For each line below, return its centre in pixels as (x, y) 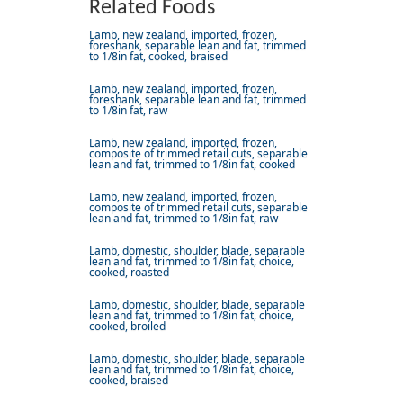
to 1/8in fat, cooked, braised (158, 57)
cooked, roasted (129, 273)
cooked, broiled (127, 327)
